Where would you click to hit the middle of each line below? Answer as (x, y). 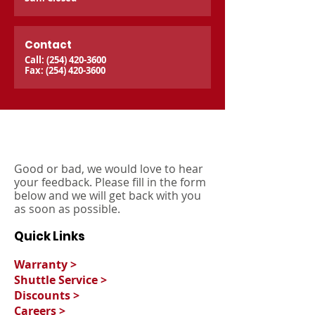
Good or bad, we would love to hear (109, 169)
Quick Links (50, 236)
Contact (48, 45)
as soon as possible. (67, 209)
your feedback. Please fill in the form (110, 182)
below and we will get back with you (108, 195)
